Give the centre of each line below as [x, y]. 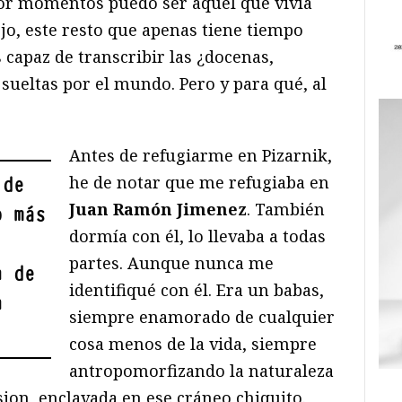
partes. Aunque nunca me [172, 263]
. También [286, 210]
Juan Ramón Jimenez [158, 210]
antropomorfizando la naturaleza [202, 371]
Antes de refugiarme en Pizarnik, [201, 156]
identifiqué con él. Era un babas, [197, 290]
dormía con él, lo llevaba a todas [198, 236]
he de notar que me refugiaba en [200, 183]
